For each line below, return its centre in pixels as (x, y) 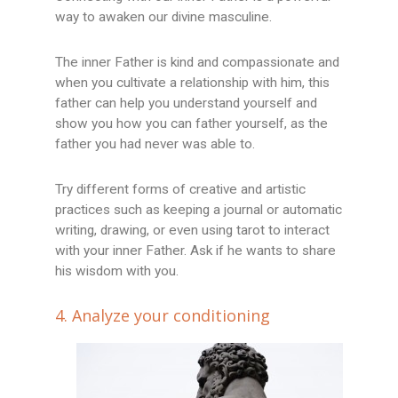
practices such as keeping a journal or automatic (199, 210)
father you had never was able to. (155, 144)
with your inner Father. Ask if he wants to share (196, 251)
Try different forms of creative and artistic (181, 190)
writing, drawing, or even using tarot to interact (193, 231)
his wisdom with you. (117, 271)
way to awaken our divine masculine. (164, 17)
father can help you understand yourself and (187, 103)
